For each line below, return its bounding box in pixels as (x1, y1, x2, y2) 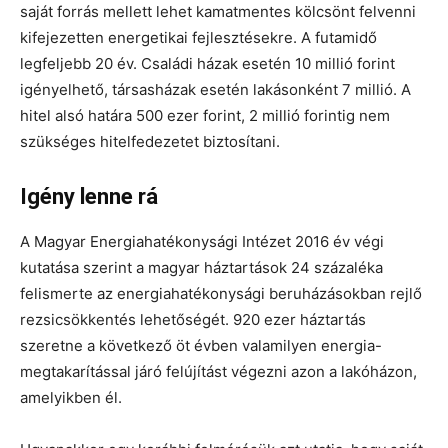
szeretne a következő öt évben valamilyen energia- (20, 336, 382, 355)
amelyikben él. (20, 388, 122, 407)
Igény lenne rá (20, 184, 158, 209)
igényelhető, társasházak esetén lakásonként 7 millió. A (20, 80, 411, 99)
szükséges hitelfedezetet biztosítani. (20, 132, 280, 151)
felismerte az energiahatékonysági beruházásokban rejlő (20, 284, 422, 303)
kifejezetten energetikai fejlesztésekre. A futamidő (20, 28, 377, 47)
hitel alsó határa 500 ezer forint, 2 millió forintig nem (20, 106, 390, 125)
